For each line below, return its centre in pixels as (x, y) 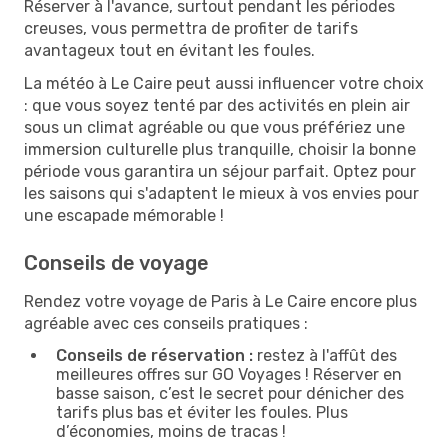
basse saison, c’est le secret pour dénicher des (230, 393)
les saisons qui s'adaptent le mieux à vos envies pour (221, 193)
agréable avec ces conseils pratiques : (166, 323)
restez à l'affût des (325, 355)
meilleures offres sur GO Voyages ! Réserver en (229, 374)
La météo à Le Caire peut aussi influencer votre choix (224, 83)
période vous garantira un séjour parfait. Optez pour (220, 171)
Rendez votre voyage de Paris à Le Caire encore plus (220, 301)
